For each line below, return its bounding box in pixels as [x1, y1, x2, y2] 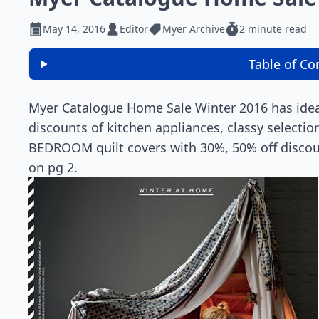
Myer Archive [162, 22, 225, 36]
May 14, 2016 [43, 22, 105, 36]
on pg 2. [28, 159, 78, 176]
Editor [120, 22, 148, 36]
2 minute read [239, 22, 307, 36]
